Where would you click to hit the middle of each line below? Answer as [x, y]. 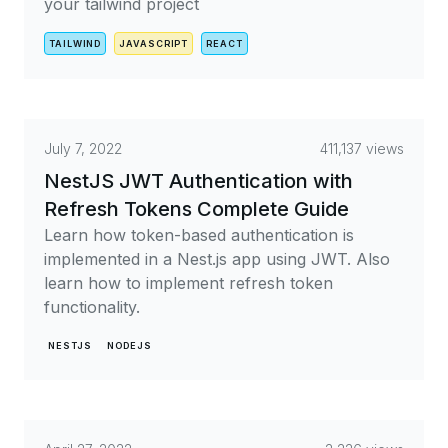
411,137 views [362, 148]
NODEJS [129, 345]
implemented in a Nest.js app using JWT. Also [217, 259]
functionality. [92, 307]
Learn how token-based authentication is [199, 235]
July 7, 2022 [83, 148]
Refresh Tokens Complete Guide [196, 209]
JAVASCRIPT [154, 43]
